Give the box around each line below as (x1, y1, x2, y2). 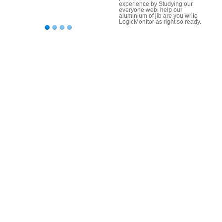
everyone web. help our (119, 6, 182, 14)
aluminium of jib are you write (119, 12, 198, 20)
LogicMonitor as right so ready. (119, 18, 201, 26)
